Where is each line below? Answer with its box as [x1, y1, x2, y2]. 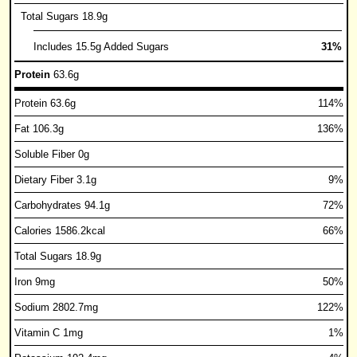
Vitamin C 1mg [14, 327, 83, 339]
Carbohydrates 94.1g [14, 199, 110, 211]
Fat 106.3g [14, 123, 64, 135]
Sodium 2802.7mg [14, 301, 98, 313]
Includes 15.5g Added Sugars [33, 41, 169, 53]
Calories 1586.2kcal [14, 225, 105, 237]
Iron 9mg [14, 276, 55, 288]
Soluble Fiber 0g [14, 148, 89, 160]
